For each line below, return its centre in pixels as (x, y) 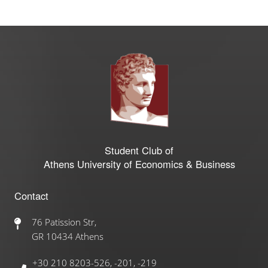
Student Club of (139, 150)
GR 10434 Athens (68, 236)
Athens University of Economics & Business (139, 164)
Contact (31, 196)
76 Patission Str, (64, 222)
